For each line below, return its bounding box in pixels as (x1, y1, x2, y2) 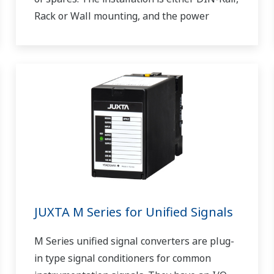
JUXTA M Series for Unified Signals (34, 203, 233, 220)
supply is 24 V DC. (34, 26, 115, 40)
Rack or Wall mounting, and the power (34, 9, 209, 23)
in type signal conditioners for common (34, 251, 211, 265)
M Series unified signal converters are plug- (34, 234, 234, 248)
